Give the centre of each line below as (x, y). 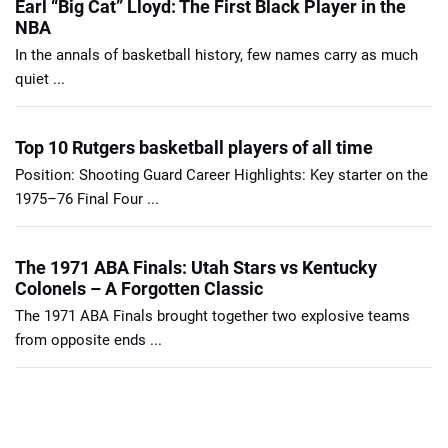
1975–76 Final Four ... (87, 198)
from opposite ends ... (88, 339)
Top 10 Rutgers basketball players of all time (194, 147)
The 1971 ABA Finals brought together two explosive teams (212, 315)
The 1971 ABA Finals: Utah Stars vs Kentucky (196, 267)
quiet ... (40, 78)
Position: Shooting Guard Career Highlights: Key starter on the (221, 174)
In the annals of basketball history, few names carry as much (216, 54)
